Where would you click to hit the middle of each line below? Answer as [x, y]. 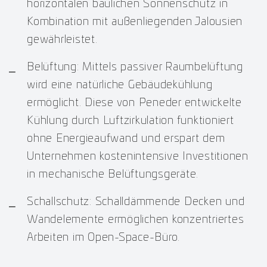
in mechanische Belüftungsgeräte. [113, 174]
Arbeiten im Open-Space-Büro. [103, 237]
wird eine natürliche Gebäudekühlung [120, 85]
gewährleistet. [62, 40]
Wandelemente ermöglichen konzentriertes [136, 220]
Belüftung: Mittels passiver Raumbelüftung [135, 67]
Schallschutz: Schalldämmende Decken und [136, 202]
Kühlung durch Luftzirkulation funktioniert [131, 121]
